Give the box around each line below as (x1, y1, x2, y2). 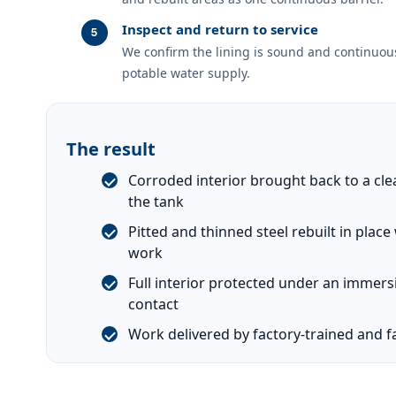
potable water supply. (122, 64, 250, 81)
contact (128, 293, 179, 314)
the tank (128, 191, 184, 211)
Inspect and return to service (122, 19, 318, 38)
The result (66, 136, 156, 161)
